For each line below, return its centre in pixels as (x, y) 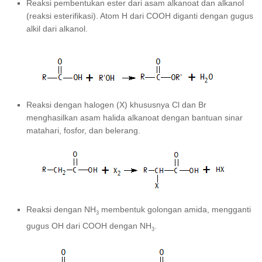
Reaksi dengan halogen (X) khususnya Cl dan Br (116, 105)
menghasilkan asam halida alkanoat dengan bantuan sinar (135, 118)
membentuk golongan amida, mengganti (175, 210)
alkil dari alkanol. (57, 29)
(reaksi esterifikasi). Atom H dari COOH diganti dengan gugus (140, 16)
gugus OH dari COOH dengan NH (89, 226)
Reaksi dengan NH (61, 210)
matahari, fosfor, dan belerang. (83, 131)
